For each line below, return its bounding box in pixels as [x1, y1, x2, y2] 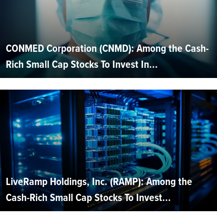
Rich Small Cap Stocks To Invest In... [6, 56, 158, 73]
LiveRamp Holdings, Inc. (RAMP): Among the [6, 173, 192, 190]
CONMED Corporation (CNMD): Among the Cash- [6, 40, 209, 57]
